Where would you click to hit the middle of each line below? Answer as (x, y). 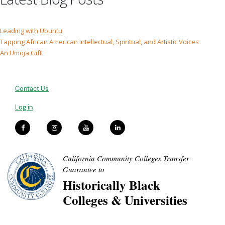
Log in (24, 107)
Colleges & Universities (125, 200)
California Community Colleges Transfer (126, 158)
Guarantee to (84, 169)
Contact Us (32, 89)
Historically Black (111, 185)
